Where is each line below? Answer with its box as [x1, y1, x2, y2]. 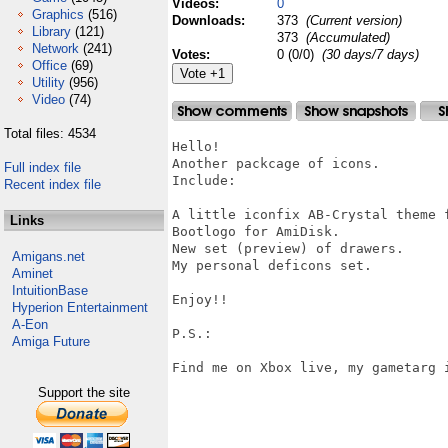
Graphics [32, 7, 84, 22]
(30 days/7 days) [322, 47, 419, 62]
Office [32, 58, 67, 73]
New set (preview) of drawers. [172, 241, 404, 256]
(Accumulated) [302, 30, 390, 45]
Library [32, 24, 71, 39]
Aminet [12, 266, 53, 281]
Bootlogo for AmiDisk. [172, 224, 340, 239]
